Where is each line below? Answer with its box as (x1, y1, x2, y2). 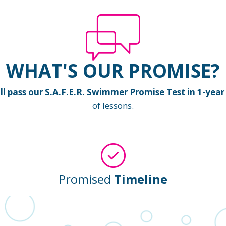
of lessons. (92, 99, 134, 111)
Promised (59, 171, 114, 188)
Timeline (114, 171, 167, 188)
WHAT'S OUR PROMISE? (6, 58, 220, 84)
